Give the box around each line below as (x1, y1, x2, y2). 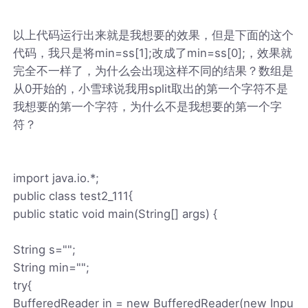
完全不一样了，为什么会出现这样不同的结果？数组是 (13, 63, 294, 78)
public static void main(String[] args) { (13, 206, 218, 221)
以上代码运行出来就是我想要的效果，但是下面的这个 (13, 27, 294, 42)
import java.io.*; (13, 170, 100, 185)
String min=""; (13, 260, 90, 274)
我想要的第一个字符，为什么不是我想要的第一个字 (13, 99, 283, 113)
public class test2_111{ (13, 188, 133, 203)
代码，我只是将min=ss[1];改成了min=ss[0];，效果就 (13, 45, 293, 60)
